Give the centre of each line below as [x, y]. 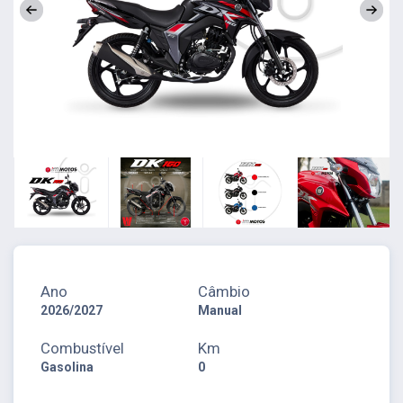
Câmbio [224, 291]
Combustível [82, 348]
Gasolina [67, 367]
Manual [220, 310]
